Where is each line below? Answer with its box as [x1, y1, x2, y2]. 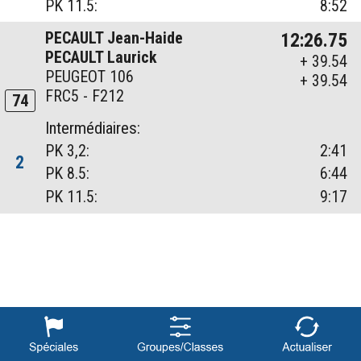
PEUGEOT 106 [45, 67, 135, 87]
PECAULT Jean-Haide [45, 28, 184, 48]
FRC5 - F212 [45, 86, 125, 106]
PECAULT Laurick [45, 48, 158, 68]
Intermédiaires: [45, 118, 141, 139]
